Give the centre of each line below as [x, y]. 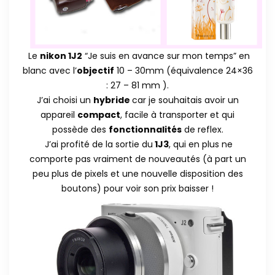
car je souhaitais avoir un [185, 100]
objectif [95, 71]
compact [99, 115]
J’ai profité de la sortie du [98, 145]
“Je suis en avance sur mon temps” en [166, 56]
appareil [59, 115]
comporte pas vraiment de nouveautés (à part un [137, 159]
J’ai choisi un [65, 100]
